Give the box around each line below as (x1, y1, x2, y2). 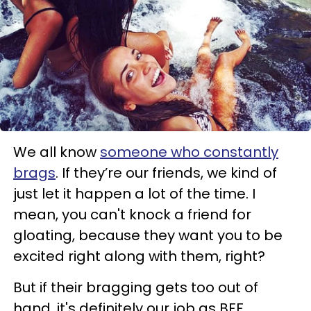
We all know (13, 142, 100, 162)
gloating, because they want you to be (13, 226, 283, 245)
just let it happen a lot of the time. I (13, 184, 255, 203)
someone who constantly (100, 142, 278, 162)
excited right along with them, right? (13, 246, 265, 266)
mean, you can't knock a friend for (13, 205, 251, 224)
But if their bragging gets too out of (13, 278, 258, 297)
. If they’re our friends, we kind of (56, 163, 277, 183)
